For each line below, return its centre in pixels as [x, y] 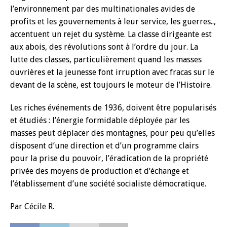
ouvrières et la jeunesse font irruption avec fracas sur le [112, 72]
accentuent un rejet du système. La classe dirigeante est [111, 34]
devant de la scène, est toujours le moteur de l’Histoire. [111, 85]
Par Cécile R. [32, 206]
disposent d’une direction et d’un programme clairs [104, 146]
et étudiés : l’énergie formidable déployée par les [100, 120]
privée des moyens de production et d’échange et [100, 171]
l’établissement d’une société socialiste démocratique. [108, 184]
